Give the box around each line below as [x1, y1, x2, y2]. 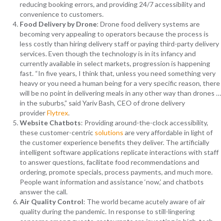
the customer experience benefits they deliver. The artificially [20, 138, 209, 147]
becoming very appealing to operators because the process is [20, 30, 209, 38]
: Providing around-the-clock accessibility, [81, 118, 208, 127]
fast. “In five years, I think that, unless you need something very [20, 69, 216, 78]
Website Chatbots [20, 118, 81, 127]
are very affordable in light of [123, 128, 213, 137]
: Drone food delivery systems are [97, 20, 200, 29]
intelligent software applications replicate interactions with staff [20, 148, 219, 157]
